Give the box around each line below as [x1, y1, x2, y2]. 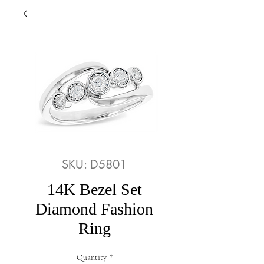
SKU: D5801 [62, 157, 127, 172]
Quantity [76, 252, 107, 262]
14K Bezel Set [47, 180, 142, 199]
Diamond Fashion [35, 200, 153, 218]
